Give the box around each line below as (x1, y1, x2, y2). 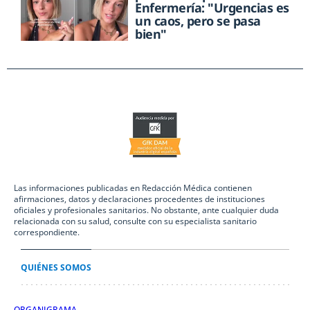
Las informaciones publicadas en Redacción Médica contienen (14, 182, 252, 194)
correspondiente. (14, 226, 80, 239)
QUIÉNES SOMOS (21, 262, 91, 274)
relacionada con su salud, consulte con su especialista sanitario (14, 215, 257, 228)
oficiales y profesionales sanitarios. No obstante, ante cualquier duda (14, 204, 279, 217)
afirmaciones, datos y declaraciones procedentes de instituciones (14, 193, 265, 206)
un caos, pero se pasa (135, 12, 261, 30)
